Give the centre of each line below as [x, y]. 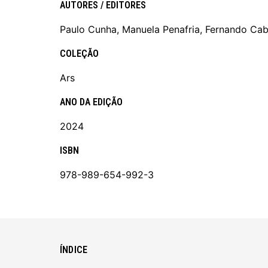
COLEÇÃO [79, 53]
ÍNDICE [74, 249]
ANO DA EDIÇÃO [91, 102]
